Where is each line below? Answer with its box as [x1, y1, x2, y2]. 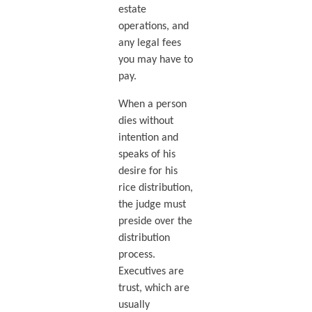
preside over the [118, 216, 192, 228]
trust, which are [118, 283, 189, 295]
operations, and [118, 21, 189, 33]
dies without [118, 116, 173, 127]
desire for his [118, 166, 178, 178]
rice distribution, [118, 182, 193, 194]
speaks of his [118, 149, 175, 161]
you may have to [118, 54, 193, 66]
